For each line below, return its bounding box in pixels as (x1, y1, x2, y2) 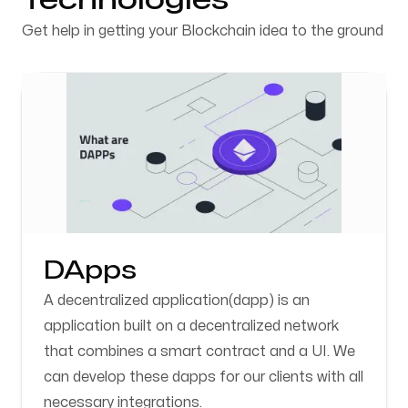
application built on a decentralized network (44, 319, 340, 333)
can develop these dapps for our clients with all (44, 370, 363, 384)
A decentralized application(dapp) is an (44, 293, 310, 308)
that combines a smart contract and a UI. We (44, 344, 355, 359)
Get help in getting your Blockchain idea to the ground (22, 24, 383, 38)
